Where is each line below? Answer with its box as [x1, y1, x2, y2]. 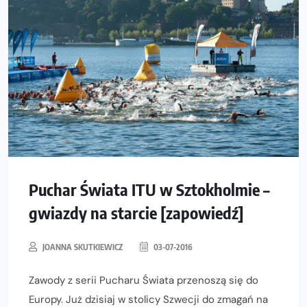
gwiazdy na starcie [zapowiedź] [29, 202, 244, 223]
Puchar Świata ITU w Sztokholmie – [29, 179, 270, 200]
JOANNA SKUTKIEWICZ [42, 242, 123, 253]
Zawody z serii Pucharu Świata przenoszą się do [29, 273, 258, 288]
